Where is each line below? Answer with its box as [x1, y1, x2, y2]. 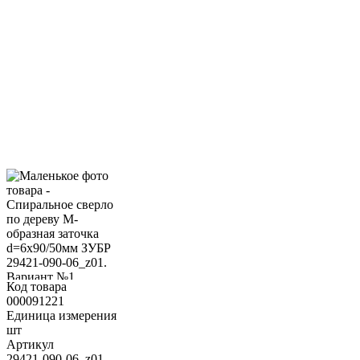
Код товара [6, 279, 67, 293]
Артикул [6, 337, 54, 351]
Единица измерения [6, 308, 117, 322]
